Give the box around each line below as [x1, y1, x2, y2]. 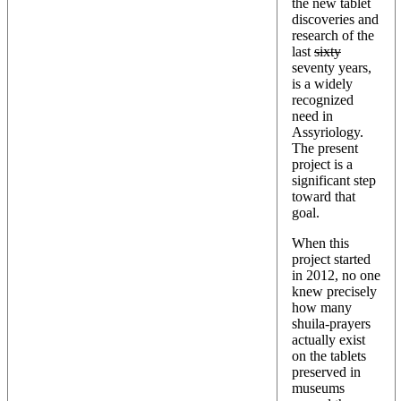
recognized [292, 91, 354, 107]
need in [292, 107, 333, 124]
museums [292, 380, 345, 396]
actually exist [292, 331, 365, 347]
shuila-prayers [292, 315, 371, 331]
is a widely [292, 75, 353, 91]
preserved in [292, 363, 361, 380]
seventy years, [292, 59, 371, 75]
